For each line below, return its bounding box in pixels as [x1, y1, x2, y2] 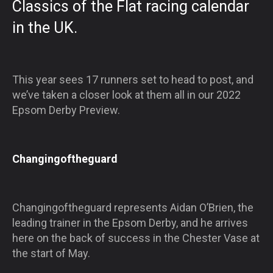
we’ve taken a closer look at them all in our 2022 [12, 88, 241, 101]
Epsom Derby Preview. [12, 103, 120, 116]
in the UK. [12, 18, 77, 37]
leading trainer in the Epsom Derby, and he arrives [12, 216, 248, 229]
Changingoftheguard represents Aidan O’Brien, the [12, 200, 253, 214]
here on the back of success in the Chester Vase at [12, 231, 260, 244]
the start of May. [12, 246, 90, 260]
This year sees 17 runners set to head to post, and [12, 73, 253, 86]
